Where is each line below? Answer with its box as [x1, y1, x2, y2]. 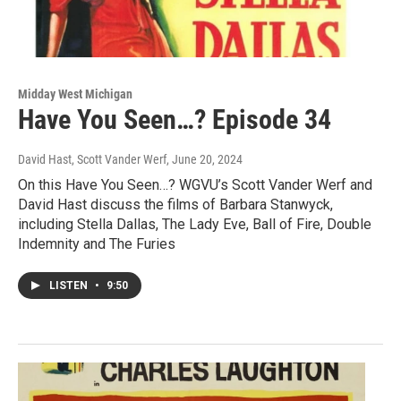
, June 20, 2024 [166, 152, 243, 167]
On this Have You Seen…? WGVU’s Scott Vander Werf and [18, 176, 372, 194]
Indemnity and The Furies [18, 235, 175, 253]
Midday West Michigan [18, 87, 132, 102]
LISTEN [49, 279, 90, 293]
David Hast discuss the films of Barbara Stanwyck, [18, 196, 333, 214]
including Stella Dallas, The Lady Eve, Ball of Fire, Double [18, 216, 371, 234]
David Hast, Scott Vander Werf [18, 152, 166, 167]
